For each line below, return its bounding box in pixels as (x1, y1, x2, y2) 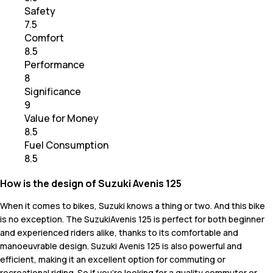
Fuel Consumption (24, 138, 108, 152)
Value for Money (24, 111, 99, 125)
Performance (24, 57, 85, 71)
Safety (24, 4, 55, 18)
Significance (24, 84, 81, 98)
